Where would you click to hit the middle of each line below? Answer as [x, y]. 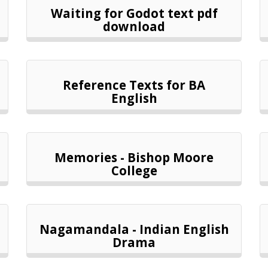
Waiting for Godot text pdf [134, 13]
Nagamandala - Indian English [134, 229]
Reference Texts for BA [134, 85]
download [134, 26]
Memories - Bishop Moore [134, 157]
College [134, 170]
